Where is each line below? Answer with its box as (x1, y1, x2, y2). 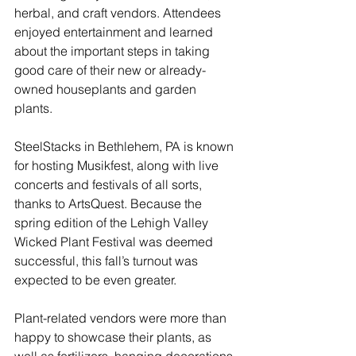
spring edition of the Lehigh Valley (14, 215, 211, 231)
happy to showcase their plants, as (14, 329, 215, 346)
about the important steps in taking (14, 43, 213, 60)
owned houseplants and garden (14, 81, 199, 98)
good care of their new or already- (14, 62, 206, 79)
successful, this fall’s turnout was (14, 253, 201, 269)
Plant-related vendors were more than (14, 310, 230, 327)
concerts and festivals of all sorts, (14, 176, 205, 193)
